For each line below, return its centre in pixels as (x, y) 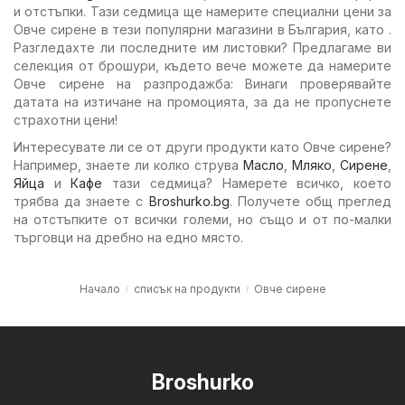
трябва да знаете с (81, 201)
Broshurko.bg (189, 201)
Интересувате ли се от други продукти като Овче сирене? (202, 146)
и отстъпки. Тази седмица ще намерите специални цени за (202, 11)
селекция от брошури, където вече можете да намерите (202, 65)
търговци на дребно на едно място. (128, 237)
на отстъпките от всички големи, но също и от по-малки (202, 219)
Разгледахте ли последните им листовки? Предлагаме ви (202, 47)
